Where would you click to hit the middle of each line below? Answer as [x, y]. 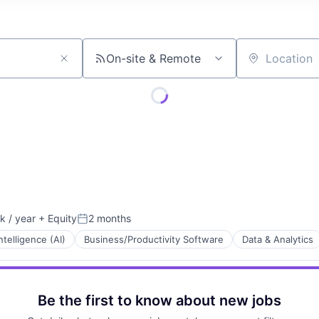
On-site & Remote [153, 59]
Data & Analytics [278, 240]
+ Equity [56, 219]
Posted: [96, 225]
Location [259, 64]
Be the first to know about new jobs [159, 301]
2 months [110, 219]
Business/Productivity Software [154, 240]
